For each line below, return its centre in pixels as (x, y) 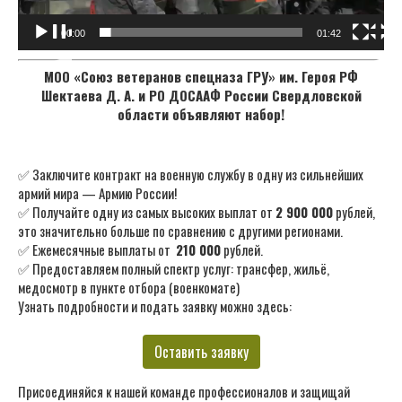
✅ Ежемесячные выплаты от (97, 249)
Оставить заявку (201, 352)
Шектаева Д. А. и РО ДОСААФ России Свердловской (201, 95)
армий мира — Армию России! (97, 193)
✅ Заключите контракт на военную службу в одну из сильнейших (191, 174)
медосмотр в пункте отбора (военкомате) (129, 287)
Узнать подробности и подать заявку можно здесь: (155, 306)
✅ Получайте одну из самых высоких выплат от (147, 212)
